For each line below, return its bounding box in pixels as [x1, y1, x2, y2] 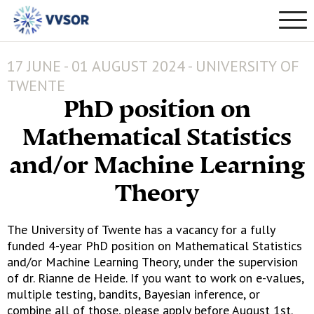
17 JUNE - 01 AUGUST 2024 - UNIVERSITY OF [7, 56, 299, 76]
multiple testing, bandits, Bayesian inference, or [7, 286, 260, 302]
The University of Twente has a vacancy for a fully [7, 221, 275, 238]
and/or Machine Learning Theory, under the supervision [7, 254, 298, 270]
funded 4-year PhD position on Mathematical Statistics [7, 238, 302, 254]
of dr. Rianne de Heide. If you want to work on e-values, [7, 270, 303, 286]
